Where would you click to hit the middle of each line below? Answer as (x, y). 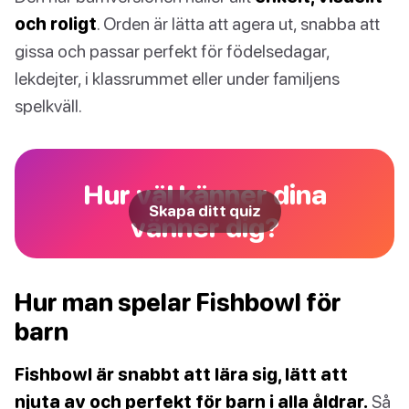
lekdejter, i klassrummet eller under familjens (177, 79)
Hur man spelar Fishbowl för (178, 303)
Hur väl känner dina (204, 194)
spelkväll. (48, 106)
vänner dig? (204, 227)
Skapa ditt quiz (204, 211)
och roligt (56, 24)
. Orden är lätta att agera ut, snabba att (238, 24)
